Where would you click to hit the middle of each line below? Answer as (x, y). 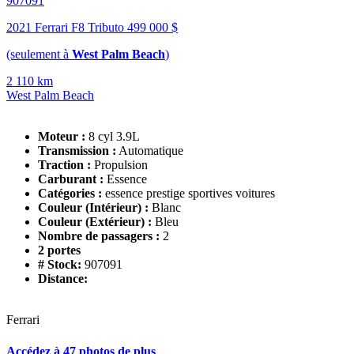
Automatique (151, 151)
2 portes (59, 250)
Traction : (64, 165)
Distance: (63, 279)
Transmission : (77, 151)
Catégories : (70, 194)
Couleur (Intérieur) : (93, 208)
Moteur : (62, 137)
